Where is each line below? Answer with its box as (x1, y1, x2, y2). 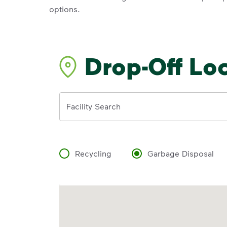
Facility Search (66, 101, 121, 111)
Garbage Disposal (147, 148, 214, 158)
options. (49, 4, 80, 14)
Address (59, 93, 91, 103)
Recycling (75, 148, 111, 158)
